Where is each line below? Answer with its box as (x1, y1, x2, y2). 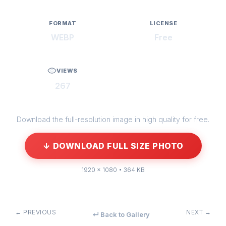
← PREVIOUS (15, 208, 56, 216)
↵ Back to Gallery (92, 210, 150, 219)
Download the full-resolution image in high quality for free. (17, 115, 209, 124)
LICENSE (149, 20, 178, 27)
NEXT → (186, 208, 211, 216)
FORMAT (49, 20, 76, 27)
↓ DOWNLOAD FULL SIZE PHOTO (42, 141, 184, 151)
